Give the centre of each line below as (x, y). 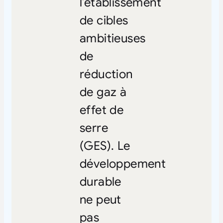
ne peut (100, 199)
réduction (106, 74)
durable (100, 181)
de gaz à (103, 92)
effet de (102, 110)
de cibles (104, 20)
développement (123, 164)
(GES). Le (105, 146)
